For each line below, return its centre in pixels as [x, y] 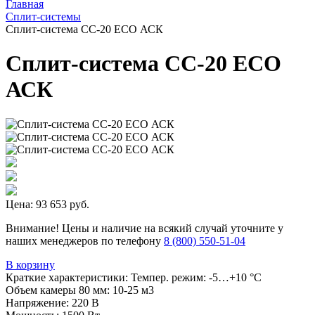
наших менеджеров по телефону [85, 240]
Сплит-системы [43, 17]
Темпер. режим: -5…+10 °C [196, 277]
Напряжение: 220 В [52, 302]
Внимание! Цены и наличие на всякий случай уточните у [144, 228]
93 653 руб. [63, 204]
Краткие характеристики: [68, 277]
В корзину [30, 264]
